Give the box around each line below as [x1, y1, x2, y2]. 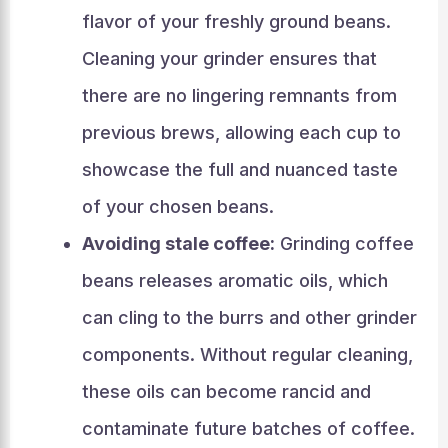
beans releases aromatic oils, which [81, 270, 388, 291]
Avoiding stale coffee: [81, 233, 275, 254]
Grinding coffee [274, 233, 414, 254]
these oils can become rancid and [81, 381, 371, 402]
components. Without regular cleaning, [81, 344, 413, 365]
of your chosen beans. [81, 196, 274, 217]
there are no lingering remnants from [81, 85, 397, 106]
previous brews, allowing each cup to [81, 122, 401, 143]
